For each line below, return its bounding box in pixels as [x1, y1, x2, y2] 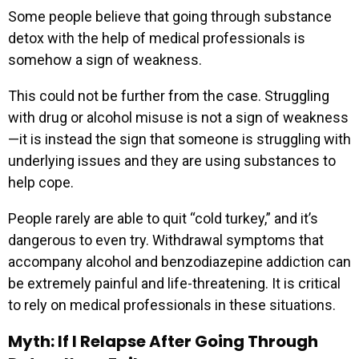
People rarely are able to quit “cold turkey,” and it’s [8, 209, 318, 227]
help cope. [8, 173, 74, 191]
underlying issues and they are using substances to [8, 151, 336, 169]
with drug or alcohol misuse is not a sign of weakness [8, 108, 349, 126]
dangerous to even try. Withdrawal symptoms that [8, 231, 324, 248]
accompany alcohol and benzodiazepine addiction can [8, 252, 351, 270]
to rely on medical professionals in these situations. [8, 296, 336, 313]
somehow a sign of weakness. [8, 50, 202, 68]
